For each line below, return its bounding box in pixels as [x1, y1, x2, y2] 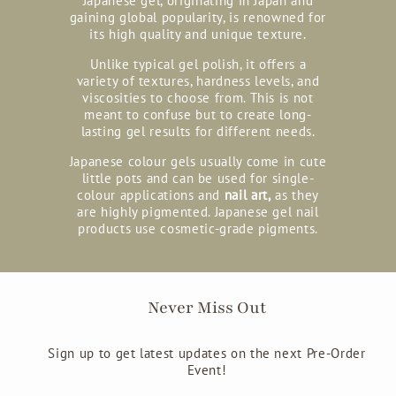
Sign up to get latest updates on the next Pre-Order [48, 345, 366, 362]
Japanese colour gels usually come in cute [69, 153, 327, 171]
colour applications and [77, 187, 225, 204]
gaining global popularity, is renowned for [69, 9, 327, 27]
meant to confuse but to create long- [84, 106, 312, 124]
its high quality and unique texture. [89, 26, 307, 43]
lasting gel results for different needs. [80, 123, 316, 141]
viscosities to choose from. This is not [82, 89, 314, 107]
